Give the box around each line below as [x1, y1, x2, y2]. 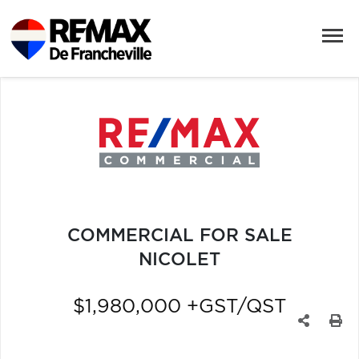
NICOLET [139, 250, 220, 268]
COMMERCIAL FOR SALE [67, 226, 292, 244]
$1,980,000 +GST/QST [72, 296, 287, 317]
